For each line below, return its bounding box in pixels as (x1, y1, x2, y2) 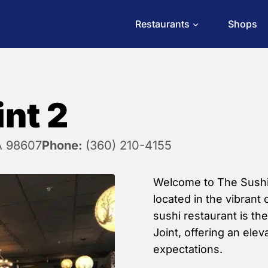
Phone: (42, 138, 86, 153)
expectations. (153, 243, 223, 255)
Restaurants (135, 18, 190, 30)
